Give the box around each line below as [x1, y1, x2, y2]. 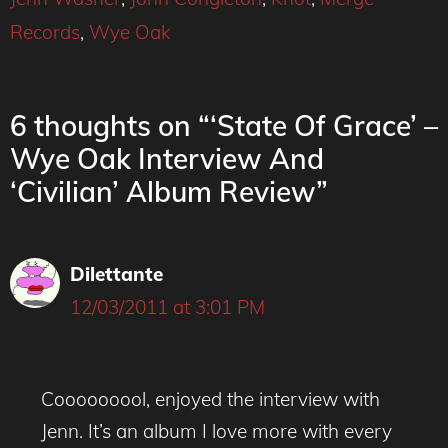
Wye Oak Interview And [10, 140, 324, 176]
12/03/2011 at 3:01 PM [70, 294, 265, 319]
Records [10, 19, 80, 44]
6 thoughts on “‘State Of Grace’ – [10, 107, 438, 143]
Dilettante [70, 261, 163, 286]
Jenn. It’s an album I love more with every [41, 419, 392, 443]
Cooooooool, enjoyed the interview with [41, 387, 380, 411]
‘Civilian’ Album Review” [10, 173, 328, 209]
